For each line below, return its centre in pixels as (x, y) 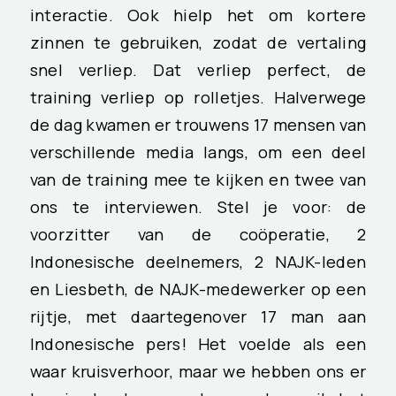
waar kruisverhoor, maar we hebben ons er (198, 372)
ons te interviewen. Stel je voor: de (198, 207)
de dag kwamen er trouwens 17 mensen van (198, 125)
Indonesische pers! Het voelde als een (198, 344)
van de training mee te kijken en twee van (198, 180)
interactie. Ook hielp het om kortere (198, 15)
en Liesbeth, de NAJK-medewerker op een (198, 289)
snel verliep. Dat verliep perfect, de (198, 70)
